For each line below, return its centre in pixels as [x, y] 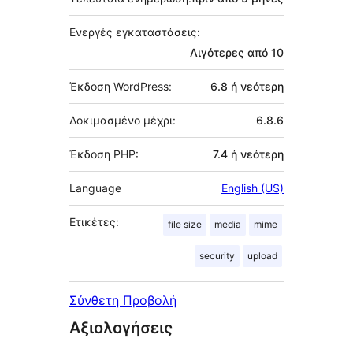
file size [185, 224]
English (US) [253, 188]
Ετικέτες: [94, 221]
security [217, 255]
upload [262, 255]
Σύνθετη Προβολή [123, 300]
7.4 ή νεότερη [248, 154]
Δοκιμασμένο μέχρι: [123, 120]
